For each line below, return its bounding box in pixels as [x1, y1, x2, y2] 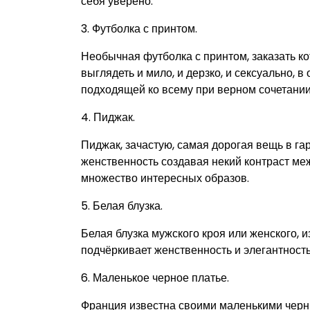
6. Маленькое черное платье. [81, 270, 229, 286]
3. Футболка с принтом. [81, 21, 197, 37]
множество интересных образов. [81, 170, 249, 187]
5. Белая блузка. [81, 198, 163, 215]
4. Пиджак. [81, 109, 135, 126]
